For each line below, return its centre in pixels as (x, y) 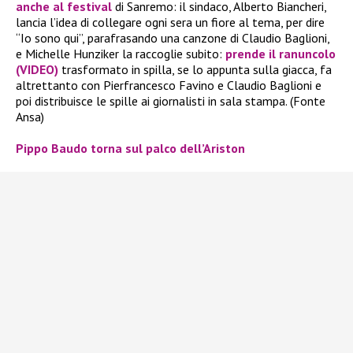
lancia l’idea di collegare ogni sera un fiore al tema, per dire (170, 22)
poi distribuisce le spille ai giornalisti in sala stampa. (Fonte (171, 100)
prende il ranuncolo (281, 53)
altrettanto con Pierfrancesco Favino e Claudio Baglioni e (169, 85)
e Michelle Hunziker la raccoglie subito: (119, 53)
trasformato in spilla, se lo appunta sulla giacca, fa (197, 69)
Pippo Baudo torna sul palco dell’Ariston (130, 148)
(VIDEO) (37, 69)
